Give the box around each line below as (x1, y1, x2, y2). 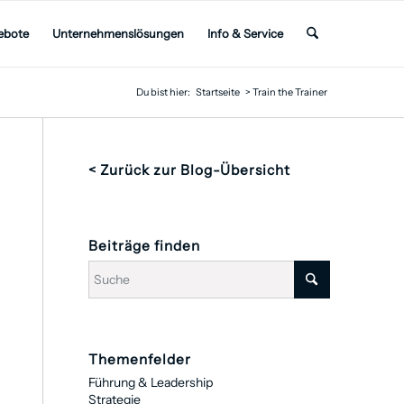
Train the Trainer (252, 86, 327, 98)
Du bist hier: (136, 86, 190, 98)
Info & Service (207, 26, 283, 41)
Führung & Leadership (88, 374, 214, 390)
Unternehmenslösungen (51, 26, 184, 41)
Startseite (196, 86, 240, 98)
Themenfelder (88, 351, 192, 368)
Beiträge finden (88, 237, 201, 254)
